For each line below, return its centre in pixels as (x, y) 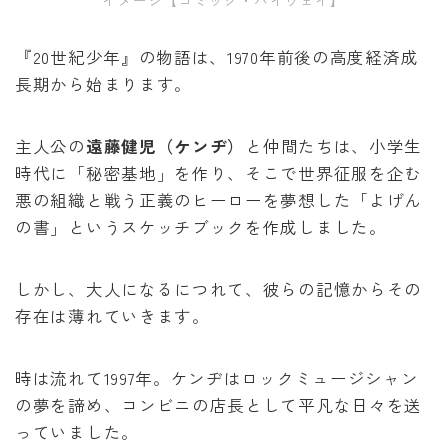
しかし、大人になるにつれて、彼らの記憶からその (219, 288)
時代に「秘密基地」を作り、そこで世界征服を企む (219, 172)
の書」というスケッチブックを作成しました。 (201, 226)
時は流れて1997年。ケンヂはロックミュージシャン (217, 377)
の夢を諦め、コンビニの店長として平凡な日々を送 (219, 404)
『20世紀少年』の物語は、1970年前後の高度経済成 (217, 56)
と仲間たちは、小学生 (334, 145)
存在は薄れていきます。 (112, 315)
